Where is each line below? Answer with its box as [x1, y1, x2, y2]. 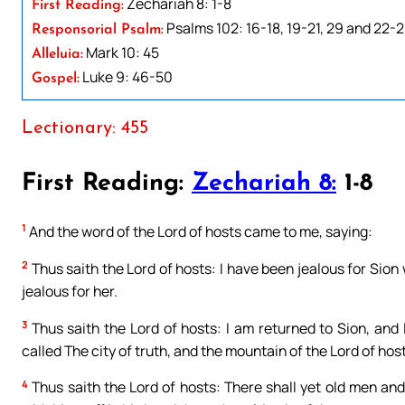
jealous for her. [22, 280, 118, 301]
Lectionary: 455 [22, 118, 148, 137]
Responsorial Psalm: [32, 22, 164, 37]
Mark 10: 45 [83, 42, 159, 62]
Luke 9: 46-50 [80, 66, 173, 87]
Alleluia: [32, 46, 83, 61]
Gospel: [32, 71, 80, 86]
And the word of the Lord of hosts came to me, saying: [26, 221, 372, 241]
